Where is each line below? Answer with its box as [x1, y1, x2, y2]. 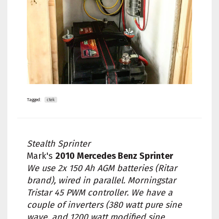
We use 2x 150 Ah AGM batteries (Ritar [27, 162, 177, 174]
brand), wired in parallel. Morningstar [27, 175, 176, 186]
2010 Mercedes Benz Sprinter [55, 150, 173, 161]
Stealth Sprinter [27, 138, 90, 149]
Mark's [27, 150, 55, 161]
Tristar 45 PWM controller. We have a [27, 187, 173, 198]
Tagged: [27, 97, 41, 102]
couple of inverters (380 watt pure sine [27, 199, 182, 210]
